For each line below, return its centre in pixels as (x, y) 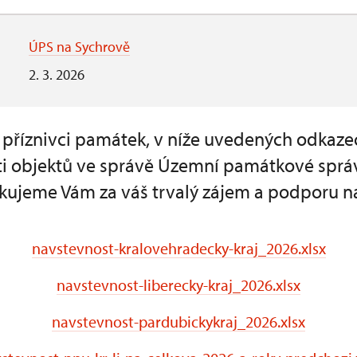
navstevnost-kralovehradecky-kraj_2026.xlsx (178, 248)
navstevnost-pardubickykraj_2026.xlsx (178, 322)
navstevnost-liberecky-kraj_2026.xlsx (178, 285)
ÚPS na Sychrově (79, 47)
